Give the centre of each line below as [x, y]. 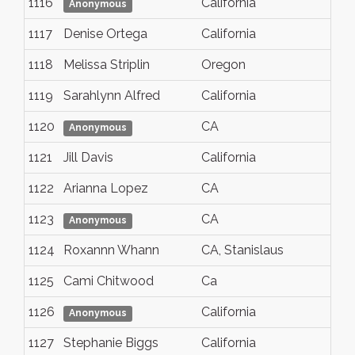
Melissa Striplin [107, 65]
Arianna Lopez [106, 188]
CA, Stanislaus [242, 250]
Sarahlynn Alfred [112, 95]
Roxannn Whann [111, 250]
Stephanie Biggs [111, 343]
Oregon [223, 65]
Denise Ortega [105, 34]
